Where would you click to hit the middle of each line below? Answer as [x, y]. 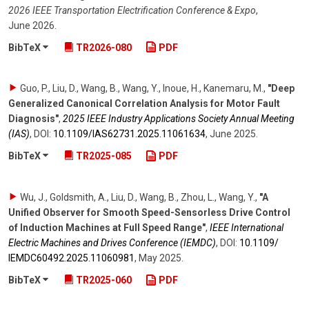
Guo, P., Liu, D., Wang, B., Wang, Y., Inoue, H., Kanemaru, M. [142, 89]
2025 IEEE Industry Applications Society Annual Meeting [179, 119]
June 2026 [31, 25]
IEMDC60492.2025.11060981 [71, 258]
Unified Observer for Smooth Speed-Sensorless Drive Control [149, 213]
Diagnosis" [33, 119]
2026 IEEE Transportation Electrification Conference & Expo [132, 10]
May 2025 [160, 258]
